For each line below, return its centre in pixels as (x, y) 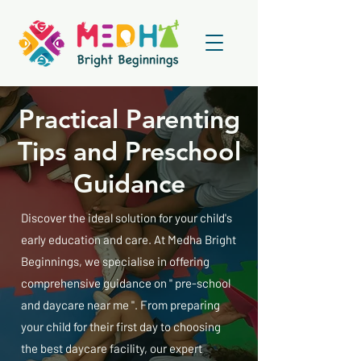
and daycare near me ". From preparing (120, 305)
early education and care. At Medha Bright (129, 239)
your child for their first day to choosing (121, 326)
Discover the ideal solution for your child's (127, 218)
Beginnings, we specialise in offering (115, 261)
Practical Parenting (129, 118)
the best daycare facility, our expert (112, 348)
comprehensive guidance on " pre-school (126, 283)
